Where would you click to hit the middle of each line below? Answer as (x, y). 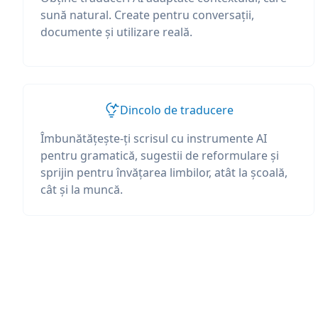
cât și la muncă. (82, 190)
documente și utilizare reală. (116, 32)
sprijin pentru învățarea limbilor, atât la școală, (164, 172)
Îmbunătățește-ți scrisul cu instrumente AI (154, 138)
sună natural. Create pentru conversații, (147, 15)
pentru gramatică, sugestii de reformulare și (160, 155)
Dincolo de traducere (177, 110)
